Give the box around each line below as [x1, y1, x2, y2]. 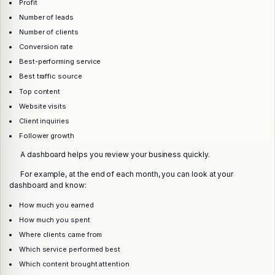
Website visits [18, 101, 67, 110]
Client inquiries [18, 116, 69, 125]
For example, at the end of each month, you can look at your [20, 169, 234, 179]
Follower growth [18, 131, 74, 140]
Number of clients [18, 28, 79, 37]
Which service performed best [18, 245, 121, 254]
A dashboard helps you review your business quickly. [20, 150, 210, 160]
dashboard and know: [9, 180, 87, 190]
